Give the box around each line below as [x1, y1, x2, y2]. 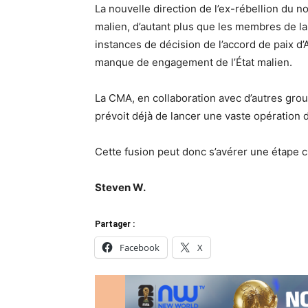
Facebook [120, 241, 159, 254]
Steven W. [95, 180, 146, 194]
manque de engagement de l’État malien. [95, 55, 292, 69]
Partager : [95, 219, 135, 229]
